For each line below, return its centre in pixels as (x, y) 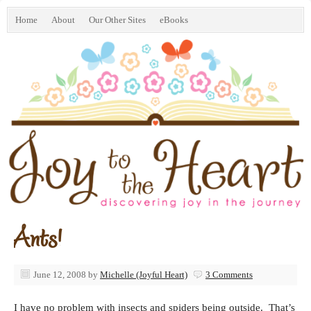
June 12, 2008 (60, 274)
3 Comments (229, 274)
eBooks (174, 20)
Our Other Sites (117, 20)
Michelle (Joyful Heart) (144, 274)
